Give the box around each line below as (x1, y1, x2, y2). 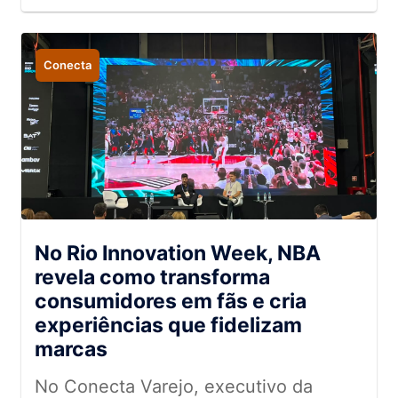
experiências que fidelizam (35, 313, 302, 338)
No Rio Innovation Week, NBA (35, 241, 321, 266)
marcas (35, 337, 107, 362)
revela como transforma (35, 265, 270, 290)
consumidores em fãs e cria (35, 289, 306, 314)
